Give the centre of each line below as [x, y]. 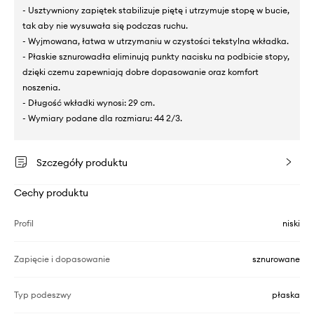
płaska [286, 294]
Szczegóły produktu [82, 162]
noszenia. [41, 87]
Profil [24, 223]
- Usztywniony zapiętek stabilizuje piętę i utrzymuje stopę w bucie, [156, 10]
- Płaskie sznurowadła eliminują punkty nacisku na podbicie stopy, [156, 56]
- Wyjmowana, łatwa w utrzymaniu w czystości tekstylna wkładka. [156, 41]
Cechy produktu [51, 192]
